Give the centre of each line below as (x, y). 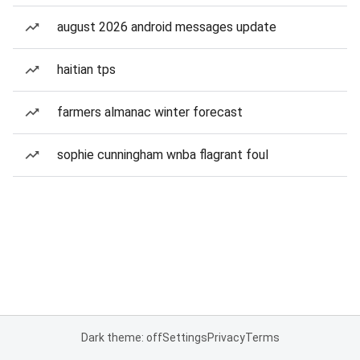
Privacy (226, 337)
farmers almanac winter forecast (150, 112)
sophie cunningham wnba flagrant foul (163, 155)
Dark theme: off (121, 337)
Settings (184, 337)
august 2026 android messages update (167, 27)
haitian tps (86, 70)
